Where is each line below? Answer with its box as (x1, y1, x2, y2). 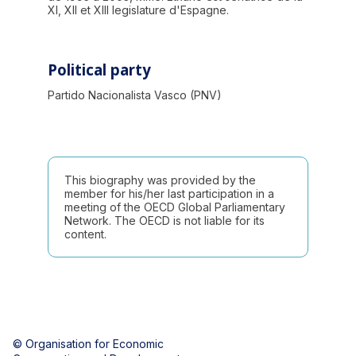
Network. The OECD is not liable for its (64, 213, 265, 227)
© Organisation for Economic (13, 336, 167, 350)
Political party (48, 60, 151, 80)
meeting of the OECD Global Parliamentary (64, 199, 285, 214)
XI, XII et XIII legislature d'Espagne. (48, 3, 229, 17)
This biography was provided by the (64, 172, 256, 187)
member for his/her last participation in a (64, 186, 274, 200)
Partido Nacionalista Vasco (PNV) (48, 88, 222, 103)
